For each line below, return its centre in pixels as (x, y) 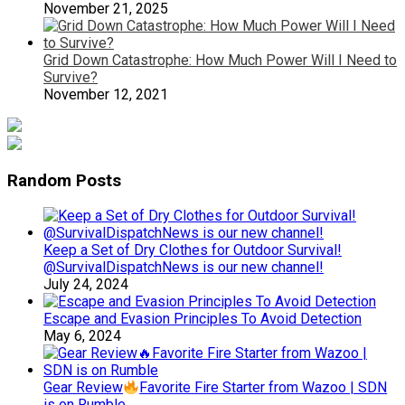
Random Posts (64, 180)
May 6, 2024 (82, 336)
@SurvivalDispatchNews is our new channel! (184, 268)
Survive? (71, 77)
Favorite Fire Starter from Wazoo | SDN (264, 388)
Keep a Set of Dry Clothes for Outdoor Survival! (193, 250)
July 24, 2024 (86, 285)
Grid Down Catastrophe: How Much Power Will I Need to (220, 60)
